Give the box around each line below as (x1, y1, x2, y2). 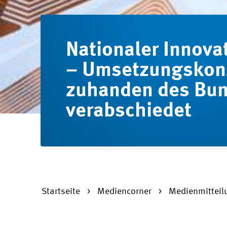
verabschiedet (66, 101, 192, 121)
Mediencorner (97, 187, 154, 196)
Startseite (42, 187, 82, 196)
